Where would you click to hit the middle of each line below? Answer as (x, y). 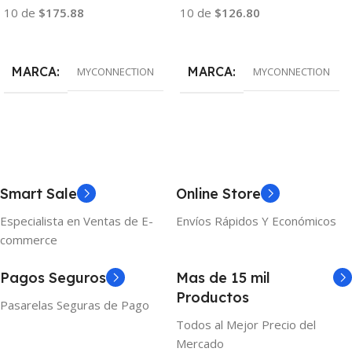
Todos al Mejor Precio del (246, 325)
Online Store (218, 194)
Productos (213, 298)
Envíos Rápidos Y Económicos (256, 221)
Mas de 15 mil (223, 278)
